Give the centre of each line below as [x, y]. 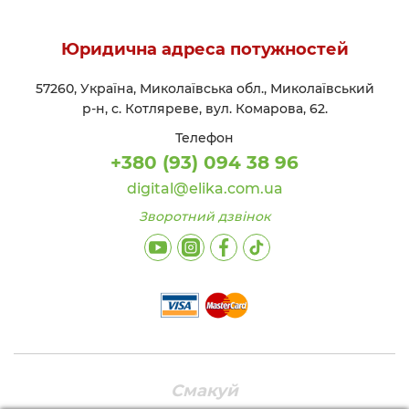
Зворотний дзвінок [204, 217]
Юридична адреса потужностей [204, 50]
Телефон [204, 138]
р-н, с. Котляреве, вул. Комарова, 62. [204, 109]
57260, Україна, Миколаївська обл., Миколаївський [204, 89]
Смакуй [204, 390]
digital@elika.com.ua [204, 189]
